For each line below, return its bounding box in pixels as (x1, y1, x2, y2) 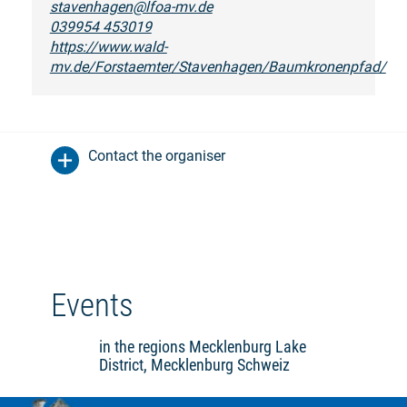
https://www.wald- (49, 37, 167, 55)
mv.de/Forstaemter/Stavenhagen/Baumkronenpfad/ (49, 57, 386, 75)
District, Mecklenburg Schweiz (98, 354, 290, 374)
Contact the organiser (88, 146, 225, 164)
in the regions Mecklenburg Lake (98, 336, 306, 356)
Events (51, 286, 134, 324)
